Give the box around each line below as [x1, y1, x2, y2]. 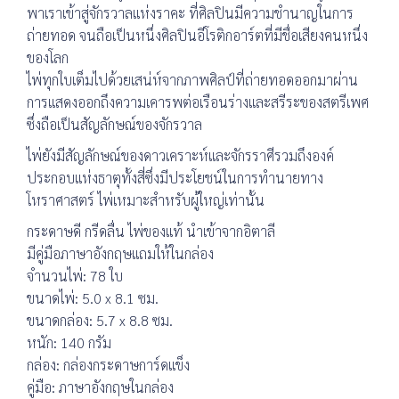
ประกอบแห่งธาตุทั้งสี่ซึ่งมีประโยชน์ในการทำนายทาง [27, 167, 323, 187]
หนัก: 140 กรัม [27, 332, 111, 352]
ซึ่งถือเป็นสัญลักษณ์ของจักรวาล [27, 114, 202, 134]
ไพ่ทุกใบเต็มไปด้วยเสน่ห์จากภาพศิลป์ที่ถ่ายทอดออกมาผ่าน [27, 69, 358, 89]
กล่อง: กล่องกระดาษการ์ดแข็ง [27, 354, 190, 374]
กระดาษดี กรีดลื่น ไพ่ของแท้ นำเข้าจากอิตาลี [27, 221, 275, 240]
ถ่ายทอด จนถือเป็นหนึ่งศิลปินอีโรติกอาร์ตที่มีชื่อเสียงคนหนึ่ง [27, 25, 368, 45]
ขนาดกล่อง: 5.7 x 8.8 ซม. [27, 310, 173, 330]
